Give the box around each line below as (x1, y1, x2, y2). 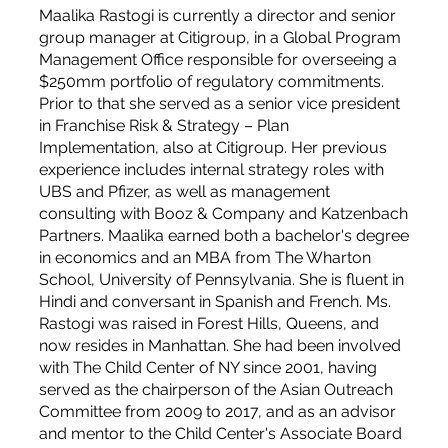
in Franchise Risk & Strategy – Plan (38, 115, 289, 135)
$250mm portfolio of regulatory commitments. (38, 71, 384, 91)
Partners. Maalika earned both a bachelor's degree (38, 225, 409, 245)
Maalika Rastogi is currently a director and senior (38, 5, 396, 25)
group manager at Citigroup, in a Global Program (38, 27, 401, 47)
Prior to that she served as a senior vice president (38, 93, 400, 113)
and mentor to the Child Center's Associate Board (38, 423, 402, 443)
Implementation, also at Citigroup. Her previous (38, 137, 387, 157)
